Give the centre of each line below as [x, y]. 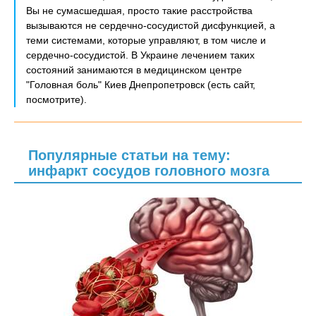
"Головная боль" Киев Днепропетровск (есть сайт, [141, 85]
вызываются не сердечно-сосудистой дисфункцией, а [151, 25]
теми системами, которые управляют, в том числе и [146, 40]
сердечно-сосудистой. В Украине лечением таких [140, 55]
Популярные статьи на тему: [129, 155]
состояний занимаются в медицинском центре [134, 70]
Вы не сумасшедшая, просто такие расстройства [139, 11]
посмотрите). [56, 99]
